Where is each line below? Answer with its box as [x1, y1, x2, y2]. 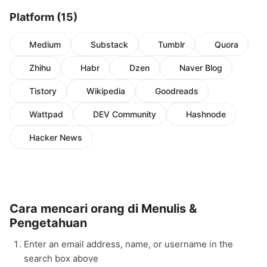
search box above [24, 253, 98, 265]
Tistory [29, 86, 57, 97]
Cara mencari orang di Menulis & [10, 201, 197, 216]
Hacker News [29, 132, 82, 143]
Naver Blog [179, 63, 222, 73]
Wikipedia [86, 86, 125, 97]
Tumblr [158, 39, 185, 50]
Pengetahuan [10, 216, 87, 231]
